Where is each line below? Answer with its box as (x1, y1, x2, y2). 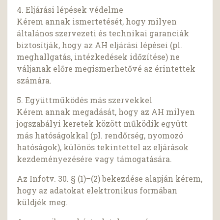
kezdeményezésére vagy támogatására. (17, 154, 172, 165)
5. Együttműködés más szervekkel (17, 95, 153, 106)
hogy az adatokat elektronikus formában (17, 185, 178, 196)
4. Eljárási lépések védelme (17, 4, 124, 15)
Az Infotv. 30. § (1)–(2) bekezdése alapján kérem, (17, 173, 203, 184)
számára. (17, 75, 52, 86)
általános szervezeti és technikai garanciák (17, 28, 190, 39)
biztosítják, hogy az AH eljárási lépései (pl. (17, 40, 183, 51)
